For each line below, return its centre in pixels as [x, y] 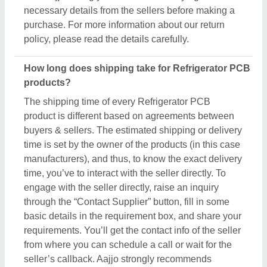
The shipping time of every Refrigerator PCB [117, 102]
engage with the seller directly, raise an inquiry [121, 188]
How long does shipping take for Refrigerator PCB [137, 69]
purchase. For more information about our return [124, 25]
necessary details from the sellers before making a [129, 11]
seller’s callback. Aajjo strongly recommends [118, 259]
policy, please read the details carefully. [106, 39]
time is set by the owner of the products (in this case [132, 145]
